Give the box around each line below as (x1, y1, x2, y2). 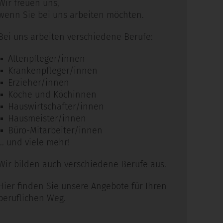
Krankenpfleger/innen (8, 65, 98, 76)
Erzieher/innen (8, 77, 69, 88)
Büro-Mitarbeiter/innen (8, 125, 103, 136)
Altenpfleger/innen (8, 53, 85, 64)
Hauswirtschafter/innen (8, 101, 104, 112)
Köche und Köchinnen (8, 89, 97, 100)
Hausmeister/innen (8, 113, 86, 124)
